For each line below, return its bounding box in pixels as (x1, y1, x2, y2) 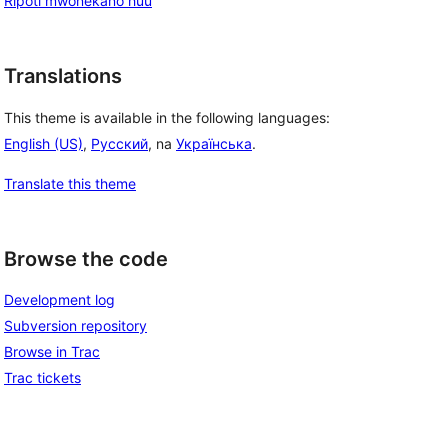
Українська (176, 134, 252, 152)
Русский (91, 134, 148, 152)
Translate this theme (4, 174, 136, 192)
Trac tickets (4, 369, 81, 387)
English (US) (4, 134, 83, 152)
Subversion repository (4, 317, 147, 335)
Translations (4, 64, 122, 88)
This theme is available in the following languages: (4, 108, 330, 126)
